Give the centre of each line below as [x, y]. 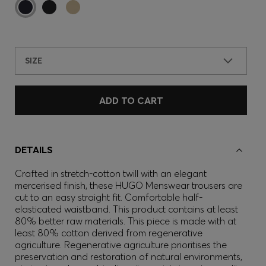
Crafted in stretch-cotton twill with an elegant [111, 173]
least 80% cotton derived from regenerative [109, 233]
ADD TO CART [131, 100]
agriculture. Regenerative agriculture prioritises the [121, 245]
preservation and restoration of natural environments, [129, 256]
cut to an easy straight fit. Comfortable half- [109, 197]
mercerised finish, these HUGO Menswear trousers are [129, 185]
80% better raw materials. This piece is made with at [126, 221]
